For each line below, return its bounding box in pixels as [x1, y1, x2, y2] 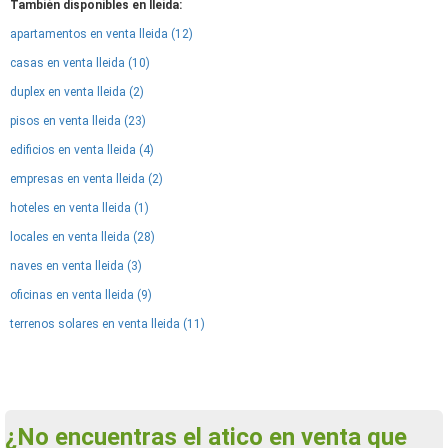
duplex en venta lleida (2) [10, 85, 144, 99]
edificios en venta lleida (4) [10, 143, 154, 157]
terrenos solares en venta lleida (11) [10, 317, 205, 331]
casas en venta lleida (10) [10, 56, 150, 70]
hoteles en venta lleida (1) [10, 201, 149, 215]
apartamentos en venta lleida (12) [10, 27, 193, 41]
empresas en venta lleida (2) [10, 172, 163, 186]
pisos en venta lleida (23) [10, 114, 146, 128]
